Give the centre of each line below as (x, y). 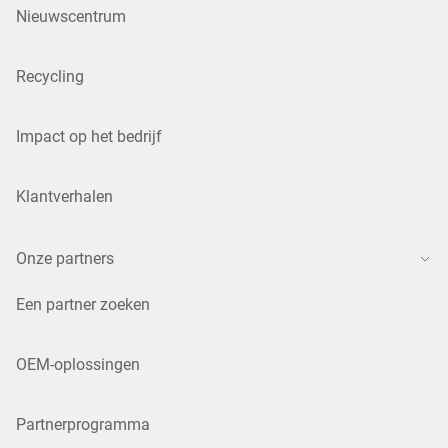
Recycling (50, 77)
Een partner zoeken (83, 305)
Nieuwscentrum (71, 17)
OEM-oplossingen (78, 365)
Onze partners (65, 259)
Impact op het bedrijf (89, 137)
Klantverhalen (64, 197)
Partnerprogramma (83, 425)
